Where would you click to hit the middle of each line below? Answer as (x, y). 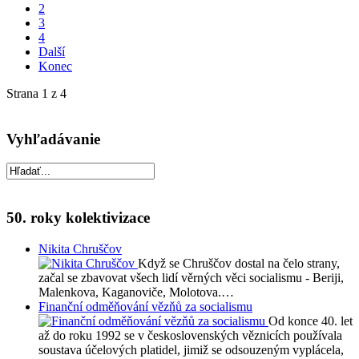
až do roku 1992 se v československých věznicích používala (190, 335)
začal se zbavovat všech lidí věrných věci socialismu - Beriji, (191, 277)
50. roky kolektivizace (78, 218)
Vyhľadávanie (53, 139)
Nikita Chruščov (80, 248)
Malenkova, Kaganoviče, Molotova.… (136, 292)
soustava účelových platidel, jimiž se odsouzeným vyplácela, (191, 349)
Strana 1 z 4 (36, 93)
